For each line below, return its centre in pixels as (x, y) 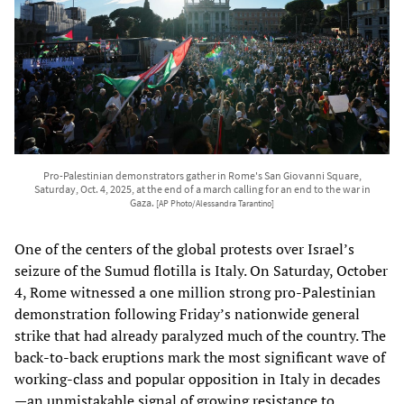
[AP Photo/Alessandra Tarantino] (215, 203)
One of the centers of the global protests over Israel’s (184, 248)
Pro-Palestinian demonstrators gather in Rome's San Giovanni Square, (202, 175)
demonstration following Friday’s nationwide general (187, 313)
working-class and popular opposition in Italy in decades (197, 378)
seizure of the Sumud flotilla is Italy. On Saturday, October (201, 270)
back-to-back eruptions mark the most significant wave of (200, 357)
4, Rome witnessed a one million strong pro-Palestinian (195, 292)
